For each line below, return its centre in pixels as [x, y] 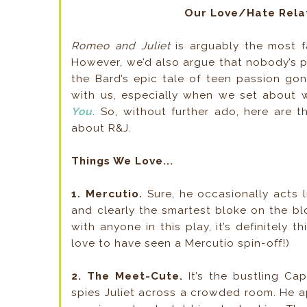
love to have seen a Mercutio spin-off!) [181, 244]
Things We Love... [123, 161]
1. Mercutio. [107, 194]
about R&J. [102, 128]
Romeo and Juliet [121, 46]
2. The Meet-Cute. [127, 277]
